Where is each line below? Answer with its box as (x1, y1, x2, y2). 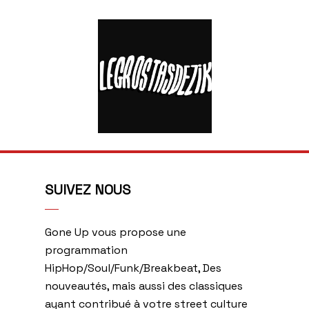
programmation (44, 242, 128, 257)
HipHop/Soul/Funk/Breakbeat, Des (44, 260, 221, 275)
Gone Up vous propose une (44, 224, 186, 239)
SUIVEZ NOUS (44, 180, 131, 199)
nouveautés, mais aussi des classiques (44, 278, 243, 293)
